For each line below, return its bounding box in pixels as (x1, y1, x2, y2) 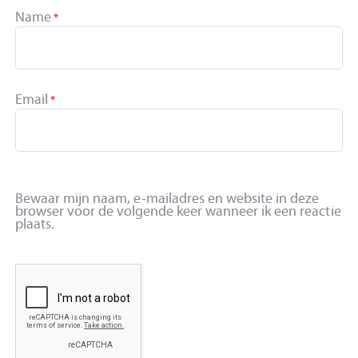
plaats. (15, 214, 55, 233)
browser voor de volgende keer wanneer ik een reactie (15, 201, 341, 220)
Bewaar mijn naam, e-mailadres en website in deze (15, 189, 320, 207)
